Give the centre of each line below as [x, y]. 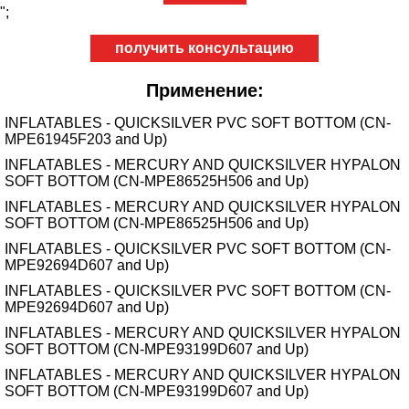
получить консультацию [204, 48]
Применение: [204, 90]
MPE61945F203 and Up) [86, 139]
